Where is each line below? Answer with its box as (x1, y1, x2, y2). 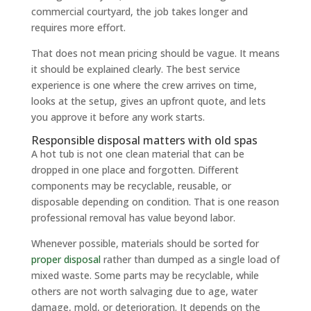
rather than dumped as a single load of (100, 252, 280, 266)
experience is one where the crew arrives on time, (31, 78, 257, 92)
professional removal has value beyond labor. (31, 210, 235, 224)
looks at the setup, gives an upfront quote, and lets (31, 94, 266, 108)
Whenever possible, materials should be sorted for (31, 236, 259, 250)
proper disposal (31, 252, 101, 266)
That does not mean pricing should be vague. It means (31, 46, 280, 60)
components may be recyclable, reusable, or (31, 178, 231, 192)
